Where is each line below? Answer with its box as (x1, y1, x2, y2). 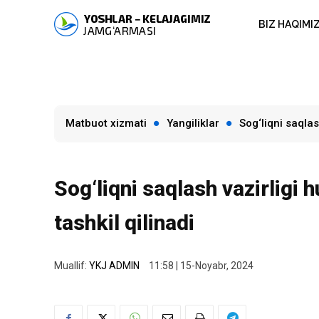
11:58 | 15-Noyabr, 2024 (149, 260, 253, 272)
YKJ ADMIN (89, 259, 140, 271)
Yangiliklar (167, 117, 219, 130)
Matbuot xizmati (66, 117, 147, 130)
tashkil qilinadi (54, 210, 194, 236)
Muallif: (54, 259, 87, 271)
